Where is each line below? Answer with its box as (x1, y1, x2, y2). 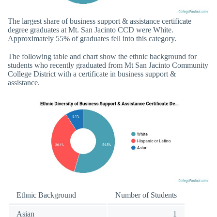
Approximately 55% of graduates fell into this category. (8, 34, 176, 43)
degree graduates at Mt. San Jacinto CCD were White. (8, 25, 173, 34)
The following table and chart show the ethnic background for (8, 52, 197, 61)
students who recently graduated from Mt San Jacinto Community (8, 61, 208, 69)
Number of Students (115, 191, 177, 200)
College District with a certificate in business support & (8, 69, 176, 78)
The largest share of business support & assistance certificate (8, 16, 191, 25)
